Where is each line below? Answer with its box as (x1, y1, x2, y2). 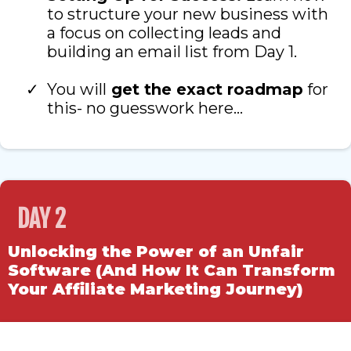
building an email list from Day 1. (47, 42, 297, 62)
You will (47, 80, 107, 100)
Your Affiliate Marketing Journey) (8, 280, 303, 299)
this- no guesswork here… (47, 99, 243, 118)
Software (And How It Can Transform (8, 261, 335, 280)
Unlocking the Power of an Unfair (8, 242, 304, 262)
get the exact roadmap (107, 80, 303, 100)
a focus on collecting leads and (47, 24, 281, 43)
